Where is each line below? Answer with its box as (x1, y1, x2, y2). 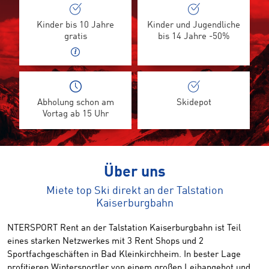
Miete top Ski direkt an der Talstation (46, 186, 223, 196)
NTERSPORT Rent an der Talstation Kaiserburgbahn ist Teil (7, 224, 241, 233)
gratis (64, 32, 87, 41)
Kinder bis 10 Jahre (37, 21, 114, 30)
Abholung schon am (37, 98, 114, 107)
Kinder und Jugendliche (147, 21, 240, 30)
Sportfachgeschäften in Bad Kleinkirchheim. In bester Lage (7, 250, 241, 259)
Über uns (103, 165, 166, 180)
